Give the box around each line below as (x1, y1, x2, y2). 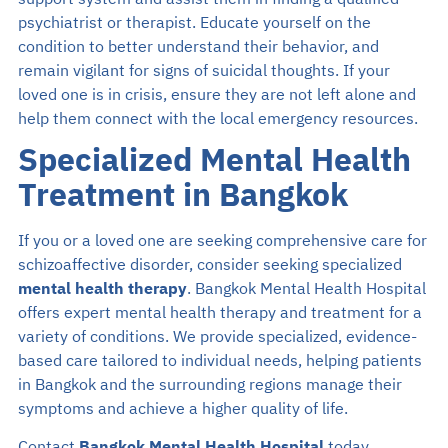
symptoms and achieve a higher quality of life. (17, 395, 348, 422)
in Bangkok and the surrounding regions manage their (17, 371, 402, 398)
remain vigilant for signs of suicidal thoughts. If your (17, 57, 390, 84)
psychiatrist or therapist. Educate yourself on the (17, 9, 371, 36)
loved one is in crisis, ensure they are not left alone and (17, 81, 416, 108)
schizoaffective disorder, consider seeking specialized (17, 251, 402, 278)
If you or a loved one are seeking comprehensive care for (17, 227, 427, 254)
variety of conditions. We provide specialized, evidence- (17, 323, 417, 350)
